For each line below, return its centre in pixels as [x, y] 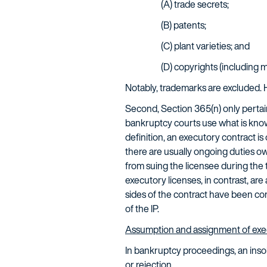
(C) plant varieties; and [205, 46]
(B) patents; [184, 25]
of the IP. [142, 209]
